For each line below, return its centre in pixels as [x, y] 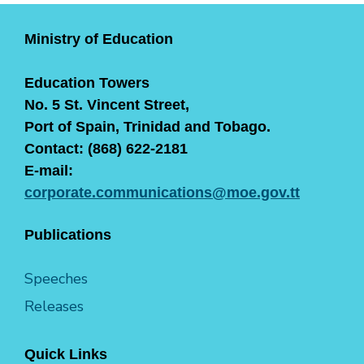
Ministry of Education [99, 39]
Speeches [56, 278]
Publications [68, 234]
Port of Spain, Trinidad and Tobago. [147, 126]
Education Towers [87, 82]
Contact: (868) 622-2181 [106, 148]
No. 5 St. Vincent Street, [107, 104]
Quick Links [66, 354]
